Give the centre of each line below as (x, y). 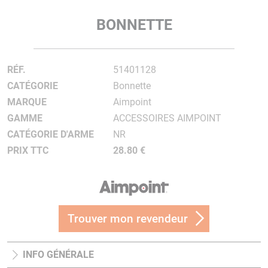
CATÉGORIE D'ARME (51, 134)
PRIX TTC (28, 150)
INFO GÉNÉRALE (58, 255)
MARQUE (27, 102)
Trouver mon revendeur (128, 219)
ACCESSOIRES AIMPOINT (167, 118)
